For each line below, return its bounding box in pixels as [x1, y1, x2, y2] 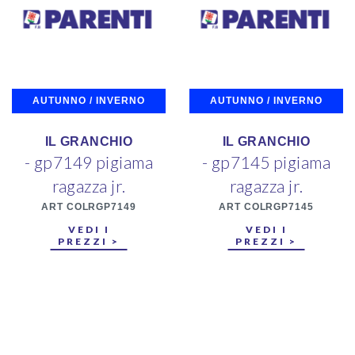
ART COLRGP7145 [218, 201, 315, 213]
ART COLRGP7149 [40, 201, 137, 213]
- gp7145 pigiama [201, 152, 331, 173]
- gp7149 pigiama [24, 152, 154, 173]
